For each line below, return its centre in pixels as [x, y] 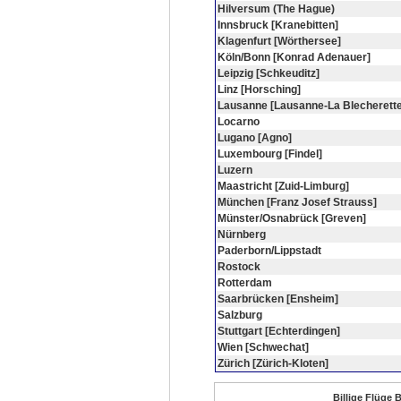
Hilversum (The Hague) [276, 9]
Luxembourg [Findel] [270, 154]
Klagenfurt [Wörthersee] [279, 41]
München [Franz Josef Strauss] [297, 202]
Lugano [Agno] [255, 138]
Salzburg [240, 315]
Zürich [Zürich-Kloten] [273, 363]
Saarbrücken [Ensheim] [278, 299]
